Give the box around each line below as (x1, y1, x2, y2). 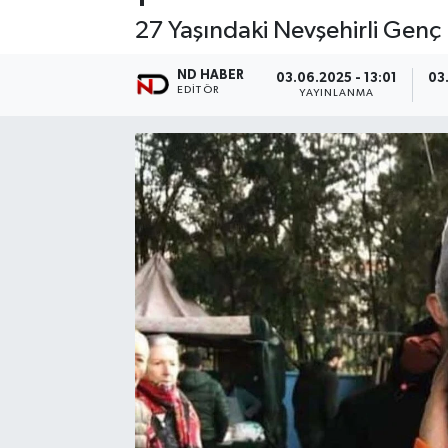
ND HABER (177, 69, 245, 83)
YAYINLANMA (299, 87, 375, 98)
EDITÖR (177, 85, 219, 96)
